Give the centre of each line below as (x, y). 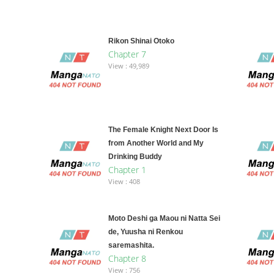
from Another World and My (156, 143)
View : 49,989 (128, 66)
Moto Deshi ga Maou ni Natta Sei (164, 219)
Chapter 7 (127, 54)
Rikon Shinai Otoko (141, 41)
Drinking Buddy (135, 157)
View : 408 (124, 182)
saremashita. (131, 246)
